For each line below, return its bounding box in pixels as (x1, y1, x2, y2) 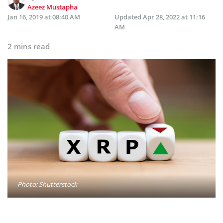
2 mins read (7, 41, 50, 51)
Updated (114, 12, 143, 21)
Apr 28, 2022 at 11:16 (143, 12, 205, 21)
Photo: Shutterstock (17, 180, 77, 189)
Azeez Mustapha (27, 2, 78, 11)
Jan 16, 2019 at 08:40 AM (7, 12, 80, 21)
